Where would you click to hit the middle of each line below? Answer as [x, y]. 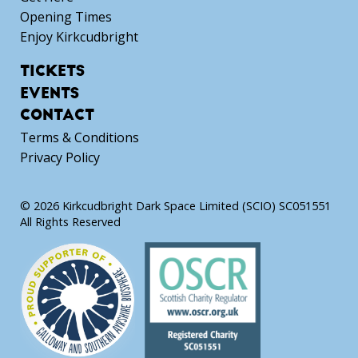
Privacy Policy [60, 158]
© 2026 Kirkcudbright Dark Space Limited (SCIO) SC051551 [175, 206]
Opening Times [66, 16]
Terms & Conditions [80, 137]
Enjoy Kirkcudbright [79, 37]
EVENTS [50, 93]
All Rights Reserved [70, 222]
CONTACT [57, 115]
